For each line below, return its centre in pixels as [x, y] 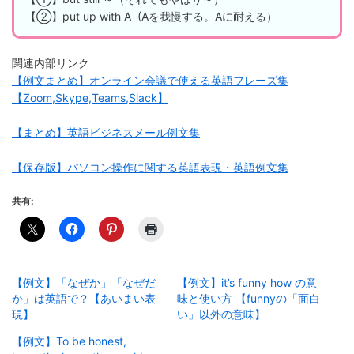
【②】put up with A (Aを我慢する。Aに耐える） [151, 16]
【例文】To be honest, [69, 341]
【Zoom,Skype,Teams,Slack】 [90, 97]
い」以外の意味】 [221, 314]
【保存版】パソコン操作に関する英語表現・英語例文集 [150, 167]
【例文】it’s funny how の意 [247, 282]
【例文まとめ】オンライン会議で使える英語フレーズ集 [150, 80]
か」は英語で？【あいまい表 [84, 298]
